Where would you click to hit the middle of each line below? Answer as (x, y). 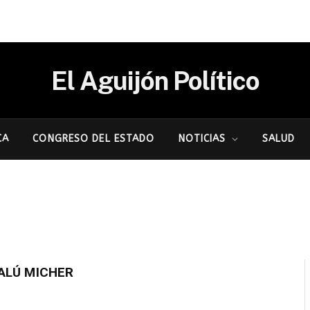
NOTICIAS (202, 139)
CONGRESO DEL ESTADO (94, 139)
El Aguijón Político (155, 80)
